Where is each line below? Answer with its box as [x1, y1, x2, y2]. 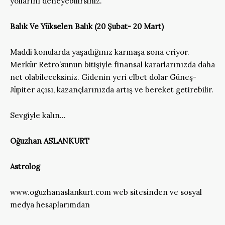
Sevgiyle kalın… [10, 110, 66, 120]
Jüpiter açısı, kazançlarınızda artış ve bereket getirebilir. [10, 84, 213, 94]
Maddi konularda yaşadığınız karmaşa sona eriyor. [10, 47, 189, 57]
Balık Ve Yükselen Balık [10, 21, 92, 31]
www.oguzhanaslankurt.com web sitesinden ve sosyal [10, 187, 202, 197]
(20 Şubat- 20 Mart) [94, 21, 164, 31]
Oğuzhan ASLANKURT [10, 136, 89, 146]
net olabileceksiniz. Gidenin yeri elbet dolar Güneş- [10, 72, 196, 82]
